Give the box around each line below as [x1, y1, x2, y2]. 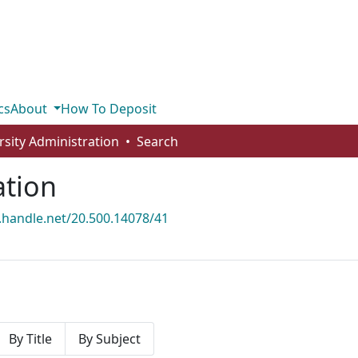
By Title [9, 330, 52, 348]
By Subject [78, 330, 141, 348]
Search [137, 133, 178, 150]
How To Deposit [61, 100, 157, 117]
